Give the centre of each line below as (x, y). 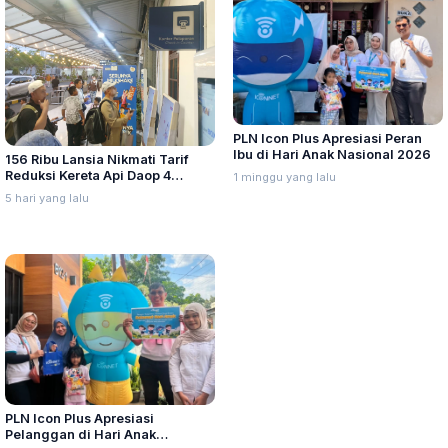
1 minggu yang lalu (284, 177)
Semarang (38, 191)
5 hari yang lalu (47, 197)
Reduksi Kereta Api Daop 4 (88, 175)
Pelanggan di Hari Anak (80, 434)
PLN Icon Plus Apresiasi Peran (327, 139)
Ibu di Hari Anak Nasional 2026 (332, 155)
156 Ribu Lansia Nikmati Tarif (97, 159)
